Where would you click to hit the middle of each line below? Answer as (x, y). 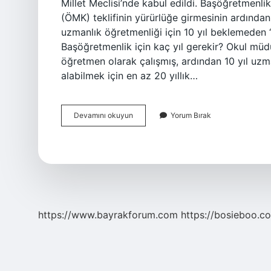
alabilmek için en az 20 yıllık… (129, 76)
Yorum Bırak (191, 115)
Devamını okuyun (103, 115)
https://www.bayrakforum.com (108, 215)
